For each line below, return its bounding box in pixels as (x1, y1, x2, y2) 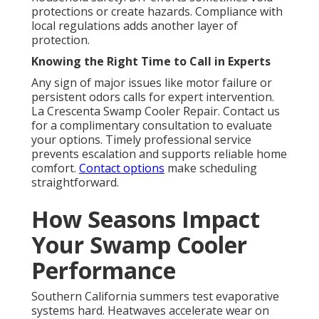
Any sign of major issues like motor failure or (31, 75, 272, 91)
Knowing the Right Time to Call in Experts (31, 53, 271, 70)
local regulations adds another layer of (31, 18, 238, 34)
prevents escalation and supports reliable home (31, 146, 287, 162)
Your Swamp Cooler (31, 229, 247, 261)
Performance (31, 255, 176, 286)
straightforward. (31, 174, 119, 191)
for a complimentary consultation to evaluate (31, 117, 272, 134)
